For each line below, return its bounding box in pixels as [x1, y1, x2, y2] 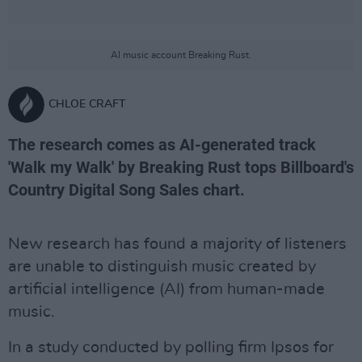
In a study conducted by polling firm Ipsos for [8, 339, 334, 356]
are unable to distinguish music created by [8, 259, 316, 275]
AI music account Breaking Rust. [111, 50, 251, 60]
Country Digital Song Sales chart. [8, 180, 249, 200]
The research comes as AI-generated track [8, 135, 316, 154]
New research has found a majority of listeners [8, 236, 347, 252]
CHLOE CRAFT [48, 99, 125, 110]
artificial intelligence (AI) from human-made [8, 281, 325, 297]
